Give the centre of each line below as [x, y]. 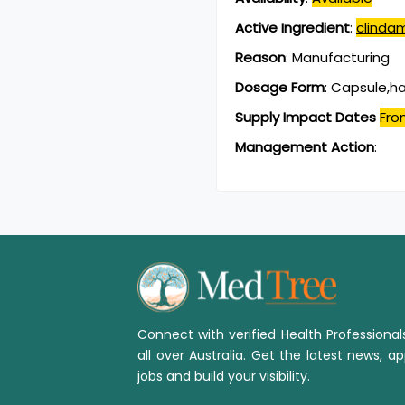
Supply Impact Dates [306, 118]
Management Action [305, 147]
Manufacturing [341, 58]
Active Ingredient [292, 28]
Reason [260, 58]
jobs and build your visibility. [224, 377]
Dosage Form [280, 88]
